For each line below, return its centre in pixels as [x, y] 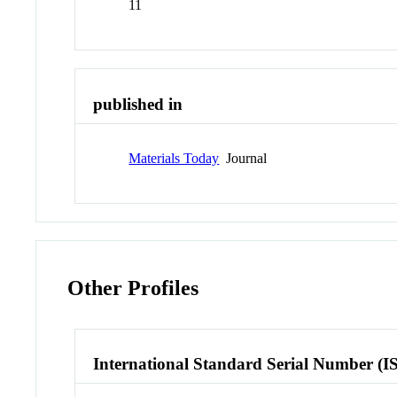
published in [138, 105]
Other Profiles [133, 288]
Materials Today [174, 158]
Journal [243, 158]
